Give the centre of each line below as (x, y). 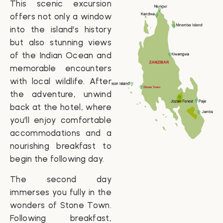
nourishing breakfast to (61, 146)
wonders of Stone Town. (61, 205)
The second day (61, 179)
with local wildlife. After (61, 81)
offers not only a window (61, 17)
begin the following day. (57, 159)
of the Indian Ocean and (61, 56)
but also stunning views (61, 43)
